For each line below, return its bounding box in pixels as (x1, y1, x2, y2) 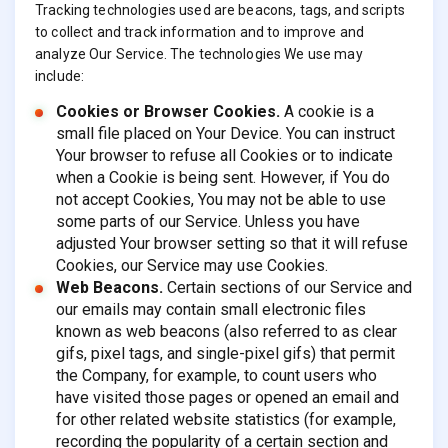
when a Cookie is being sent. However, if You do (55, 167, 390, 187)
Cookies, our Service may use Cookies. (55, 255, 328, 275)
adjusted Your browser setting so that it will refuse (55, 233, 408, 253)
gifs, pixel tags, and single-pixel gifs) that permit (55, 343, 395, 363)
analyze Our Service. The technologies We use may (35, 45, 363, 62)
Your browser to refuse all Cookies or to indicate (55, 145, 393, 165)
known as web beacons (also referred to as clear (55, 321, 397, 341)
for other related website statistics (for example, (55, 409, 396, 429)
